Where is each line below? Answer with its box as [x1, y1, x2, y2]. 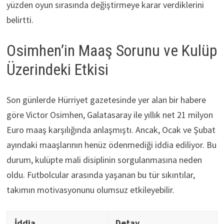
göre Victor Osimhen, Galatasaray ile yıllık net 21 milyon [6, 108, 213, 120]
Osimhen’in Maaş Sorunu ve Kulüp [6, 41, 217, 60]
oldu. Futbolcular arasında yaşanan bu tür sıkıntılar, [6, 168, 195, 180]
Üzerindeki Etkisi [6, 60, 108, 79]
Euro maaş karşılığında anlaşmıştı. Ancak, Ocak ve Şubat [6, 123, 215, 135]
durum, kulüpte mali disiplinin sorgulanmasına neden [6, 153, 202, 165]
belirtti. [6, 14, 33, 26]
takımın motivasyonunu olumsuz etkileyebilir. [6, 183, 174, 195]
